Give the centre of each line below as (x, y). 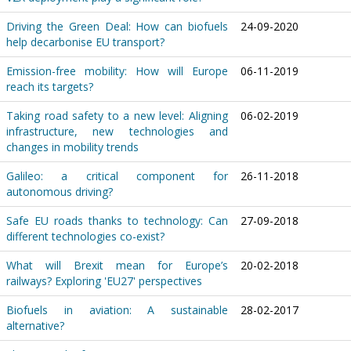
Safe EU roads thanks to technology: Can (117, 221)
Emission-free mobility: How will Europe (117, 71)
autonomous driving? (60, 192)
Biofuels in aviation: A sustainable (117, 310)
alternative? (35, 326)
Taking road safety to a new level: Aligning (117, 116)
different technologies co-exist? (85, 237)
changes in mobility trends (72, 147)
